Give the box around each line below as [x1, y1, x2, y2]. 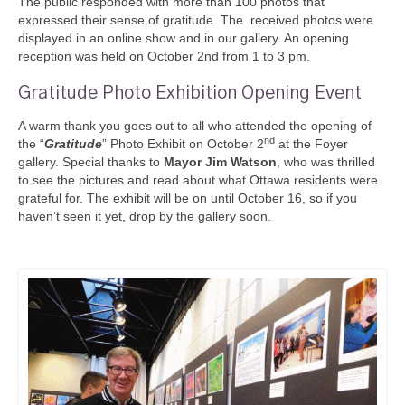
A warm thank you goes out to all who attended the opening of [18, 118, 372, 134]
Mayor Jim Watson [164, 155, 277, 170]
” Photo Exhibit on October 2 [102, 137, 264, 152]
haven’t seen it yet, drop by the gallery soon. [18, 209, 271, 224]
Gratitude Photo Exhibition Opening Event [18, 84, 362, 102]
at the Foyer [275, 137, 348, 152]
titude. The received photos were [182, 13, 373, 27]
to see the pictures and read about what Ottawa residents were [18, 173, 378, 188]
